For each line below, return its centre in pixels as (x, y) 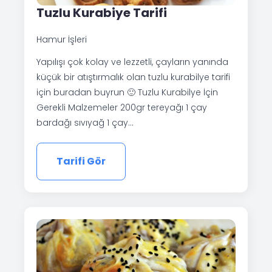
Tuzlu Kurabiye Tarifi (102, 12)
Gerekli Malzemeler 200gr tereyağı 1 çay (122, 107)
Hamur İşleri (62, 39)
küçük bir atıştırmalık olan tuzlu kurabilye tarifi (133, 77)
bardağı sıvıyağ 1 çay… (85, 122)
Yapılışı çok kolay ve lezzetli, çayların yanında (132, 62)
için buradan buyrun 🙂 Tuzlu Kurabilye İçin (127, 92)
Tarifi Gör (81, 161)
